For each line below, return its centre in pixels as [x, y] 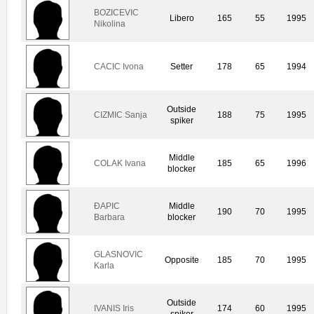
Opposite [182, 260]
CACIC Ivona [119, 66]
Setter [182, 66]
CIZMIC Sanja [121, 115]
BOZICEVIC [116, 12]
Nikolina [110, 23]
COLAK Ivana [120, 163]
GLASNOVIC [118, 254]
